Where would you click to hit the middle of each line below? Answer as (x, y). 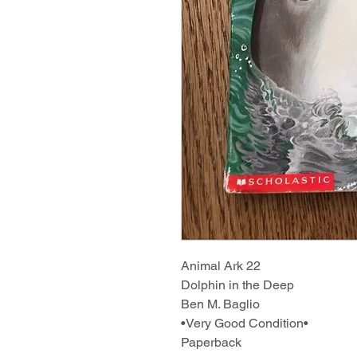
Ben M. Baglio (220, 304)
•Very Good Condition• (245, 323)
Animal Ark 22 (221, 265)
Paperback (211, 342)
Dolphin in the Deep (237, 284)
